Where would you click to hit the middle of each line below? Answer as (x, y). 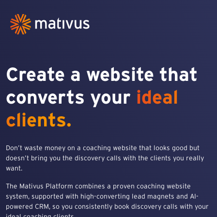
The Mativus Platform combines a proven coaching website (98, 186)
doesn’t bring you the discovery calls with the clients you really (105, 158)
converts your (71, 97)
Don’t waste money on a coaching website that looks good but (103, 148)
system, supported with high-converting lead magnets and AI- (102, 196)
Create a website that (102, 74)
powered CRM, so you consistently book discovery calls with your (107, 206)
